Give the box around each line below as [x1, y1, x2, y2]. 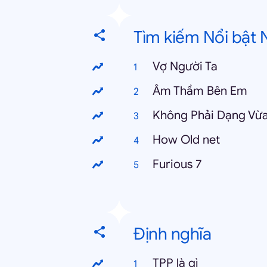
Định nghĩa [133, 223, 211, 244]
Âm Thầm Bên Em [153, 83, 247, 98]
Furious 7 [153, 157, 202, 172]
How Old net [153, 132, 220, 147]
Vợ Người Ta [153, 59, 218, 74]
